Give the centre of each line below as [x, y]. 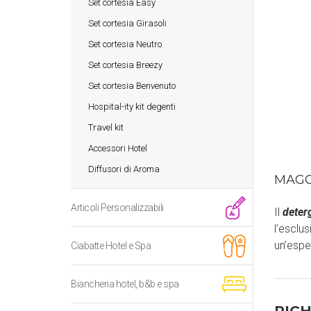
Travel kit [106, 127]
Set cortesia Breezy [125, 65]
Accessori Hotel [118, 148]
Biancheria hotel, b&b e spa [125, 284]
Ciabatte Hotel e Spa [111, 246]
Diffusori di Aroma [124, 169]
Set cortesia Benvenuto [132, 85]
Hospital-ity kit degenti [132, 106]
